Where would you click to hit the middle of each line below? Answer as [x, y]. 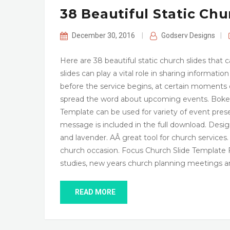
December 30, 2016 [104, 36]
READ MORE [95, 192]
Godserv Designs [188, 36]
